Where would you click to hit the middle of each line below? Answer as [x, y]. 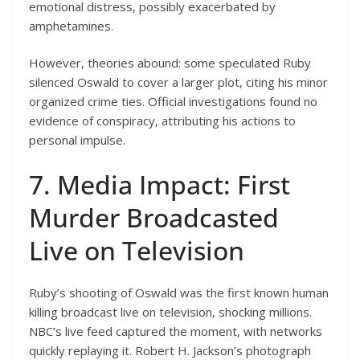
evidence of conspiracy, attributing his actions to [162, 121]
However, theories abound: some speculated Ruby [170, 63]
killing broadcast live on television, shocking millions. [170, 311]
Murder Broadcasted [154, 217]
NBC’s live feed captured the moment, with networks [176, 331]
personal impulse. [77, 140]
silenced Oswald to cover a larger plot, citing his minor [178, 82]
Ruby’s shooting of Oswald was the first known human [179, 292]
